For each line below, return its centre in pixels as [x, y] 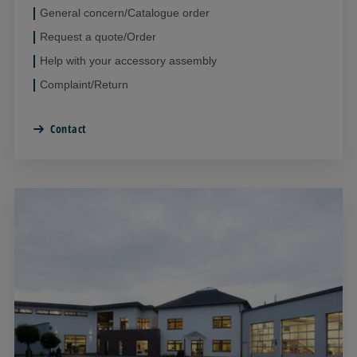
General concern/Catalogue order [125, 12]
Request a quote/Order [98, 36]
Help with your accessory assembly [128, 60]
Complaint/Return [84, 84]
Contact [69, 128]
